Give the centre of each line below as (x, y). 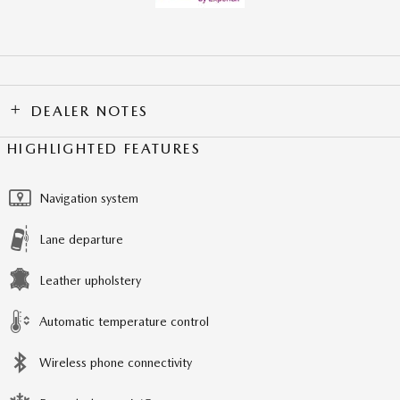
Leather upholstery (90, 281)
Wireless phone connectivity (116, 363)
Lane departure (81, 240)
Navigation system (89, 199)
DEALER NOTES (90, 112)
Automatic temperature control (124, 322)
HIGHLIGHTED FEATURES (104, 149)
